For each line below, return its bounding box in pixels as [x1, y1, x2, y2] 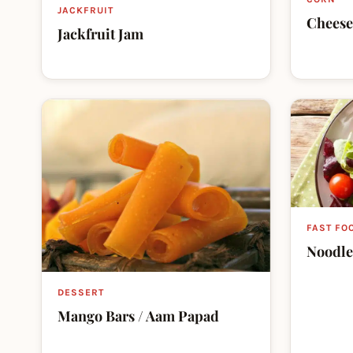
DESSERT [58, 287, 104, 299]
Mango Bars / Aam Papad [58, 307, 219, 326]
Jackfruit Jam [58, 24, 143, 43]
